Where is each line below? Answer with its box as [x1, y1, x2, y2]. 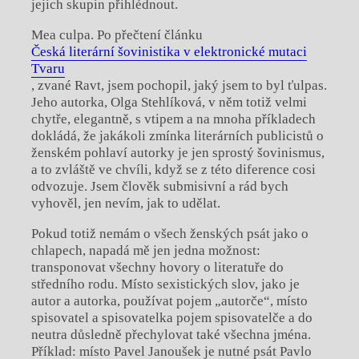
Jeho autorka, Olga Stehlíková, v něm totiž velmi [30, 95, 307, 111]
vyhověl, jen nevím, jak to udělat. [30, 196, 220, 212]
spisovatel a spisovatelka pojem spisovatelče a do [30, 310, 313, 326]
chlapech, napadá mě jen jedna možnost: [30, 243, 260, 259]
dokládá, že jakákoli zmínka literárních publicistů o [30, 128, 324, 144]
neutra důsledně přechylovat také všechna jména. [30, 327, 311, 343]
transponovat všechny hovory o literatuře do [30, 260, 284, 276]
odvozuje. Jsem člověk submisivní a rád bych [30, 179, 288, 195]
